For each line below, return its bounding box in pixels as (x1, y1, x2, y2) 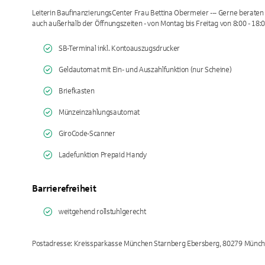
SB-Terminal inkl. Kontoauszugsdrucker (59, 44, 180, 53)
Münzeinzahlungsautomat (59, 108, 140, 117)
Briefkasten (59, 87, 95, 95)
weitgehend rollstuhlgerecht (59, 208, 146, 216)
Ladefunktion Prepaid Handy (59, 151, 147, 159)
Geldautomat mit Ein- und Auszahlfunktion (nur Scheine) (59, 66, 232, 74)
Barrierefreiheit (32, 183, 96, 193)
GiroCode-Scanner (59, 130, 115, 138)
